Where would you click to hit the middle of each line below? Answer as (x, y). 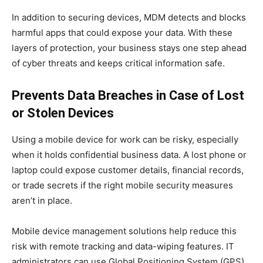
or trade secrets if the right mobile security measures (122, 185)
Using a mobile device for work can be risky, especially (125, 139)
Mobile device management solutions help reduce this (124, 231)
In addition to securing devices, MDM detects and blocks (129, 17)
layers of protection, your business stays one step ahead (129, 48)
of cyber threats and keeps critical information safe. (118, 63)
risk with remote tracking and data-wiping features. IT (123, 246)
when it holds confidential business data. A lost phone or (129, 154)
